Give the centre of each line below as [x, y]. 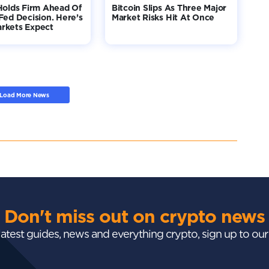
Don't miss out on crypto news [134, 216]
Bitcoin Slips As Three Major [169, 8]
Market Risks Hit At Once [163, 17]
